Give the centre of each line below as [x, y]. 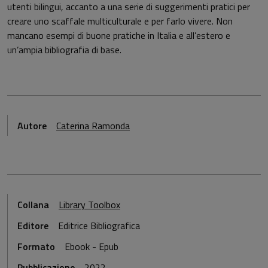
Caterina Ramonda [93, 125]
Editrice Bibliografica [99, 225]
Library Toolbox [89, 204]
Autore [32, 125]
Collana [33, 204]
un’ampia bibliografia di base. [64, 50]
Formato [36, 247]
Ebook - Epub [92, 247]
